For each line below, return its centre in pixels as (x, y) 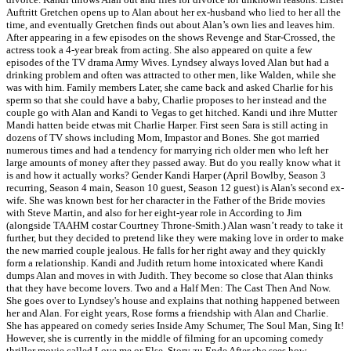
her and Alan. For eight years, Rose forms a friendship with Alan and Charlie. (167, 313)
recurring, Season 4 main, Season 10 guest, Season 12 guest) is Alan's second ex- (175, 188)
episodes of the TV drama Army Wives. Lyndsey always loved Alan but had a (168, 63)
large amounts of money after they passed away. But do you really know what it (174, 163)
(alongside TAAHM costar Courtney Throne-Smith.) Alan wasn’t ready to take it (175, 226)
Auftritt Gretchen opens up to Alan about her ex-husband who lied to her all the (174, 13)
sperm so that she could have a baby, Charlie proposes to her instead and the (166, 100)
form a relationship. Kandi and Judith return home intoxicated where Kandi (165, 263)
